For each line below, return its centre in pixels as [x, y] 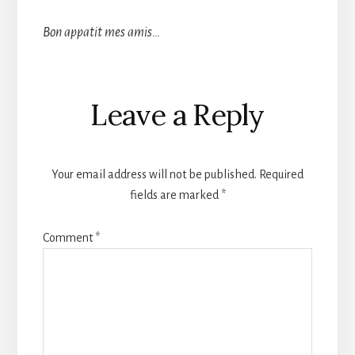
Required [281, 174]
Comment [69, 237]
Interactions [117, 130]
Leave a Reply [177, 115]
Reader [86, 95]
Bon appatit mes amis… [101, 32]
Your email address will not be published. [154, 174]
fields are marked [175, 195]
